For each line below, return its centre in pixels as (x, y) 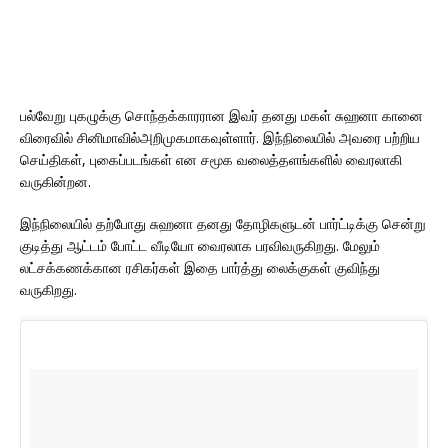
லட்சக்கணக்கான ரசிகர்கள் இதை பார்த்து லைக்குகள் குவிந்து (200, 267)
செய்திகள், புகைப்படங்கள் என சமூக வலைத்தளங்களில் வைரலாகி (211, 159)
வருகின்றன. (55, 181)
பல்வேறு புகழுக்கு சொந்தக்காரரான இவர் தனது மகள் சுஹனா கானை (221, 115)
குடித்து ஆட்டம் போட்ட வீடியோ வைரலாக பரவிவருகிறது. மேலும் (200, 245)
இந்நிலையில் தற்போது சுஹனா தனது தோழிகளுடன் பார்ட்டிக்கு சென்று (223, 223)
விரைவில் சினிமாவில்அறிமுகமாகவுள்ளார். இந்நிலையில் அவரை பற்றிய (220, 137)
